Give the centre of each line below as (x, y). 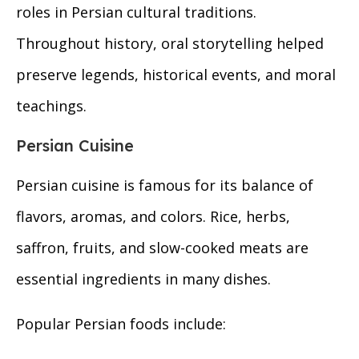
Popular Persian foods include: (121, 324)
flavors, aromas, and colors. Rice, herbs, (153, 217)
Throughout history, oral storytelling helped (170, 44)
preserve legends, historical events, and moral (176, 75)
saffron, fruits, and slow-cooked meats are (162, 248)
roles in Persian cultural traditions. (136, 12)
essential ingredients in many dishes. (143, 279)
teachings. (51, 106)
